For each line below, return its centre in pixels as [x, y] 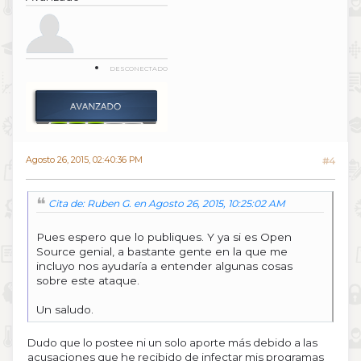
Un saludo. [65, 309]
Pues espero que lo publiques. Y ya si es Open [164, 237]
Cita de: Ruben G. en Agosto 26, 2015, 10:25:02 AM [167, 203]
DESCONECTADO [139, 69]
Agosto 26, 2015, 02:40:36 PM [84, 160]
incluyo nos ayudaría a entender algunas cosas [164, 266]
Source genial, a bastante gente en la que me [162, 251]
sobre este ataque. [88, 280]
